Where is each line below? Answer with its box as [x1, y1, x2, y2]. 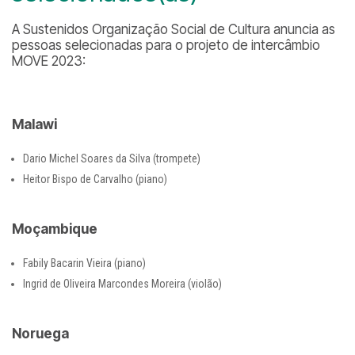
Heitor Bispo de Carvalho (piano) [23, 173, 167, 185]
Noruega [12, 326, 69, 342]
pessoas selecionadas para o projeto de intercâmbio [12, 37, 320, 53]
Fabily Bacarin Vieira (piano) [23, 257, 146, 269]
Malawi [12, 116, 57, 132]
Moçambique [12, 221, 97, 237]
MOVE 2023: [12, 53, 86, 69]
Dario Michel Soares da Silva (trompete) [23, 152, 200, 165]
